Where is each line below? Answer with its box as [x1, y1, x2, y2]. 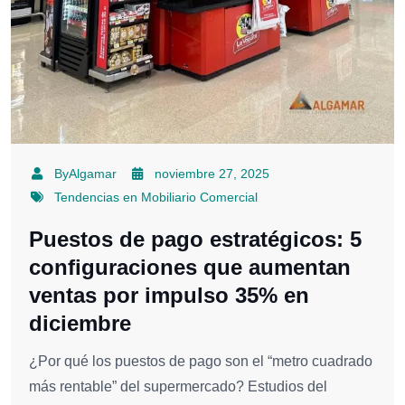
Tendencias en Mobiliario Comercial [53, 190, 258, 205]
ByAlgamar [53, 166, 117, 182]
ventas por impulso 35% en [29, 283, 309, 308]
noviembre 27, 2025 [155, 166, 269, 182]
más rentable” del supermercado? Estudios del [29, 379, 327, 395]
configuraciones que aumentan [29, 255, 351, 280]
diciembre [29, 311, 131, 336]
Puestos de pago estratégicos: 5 [29, 227, 362, 252]
